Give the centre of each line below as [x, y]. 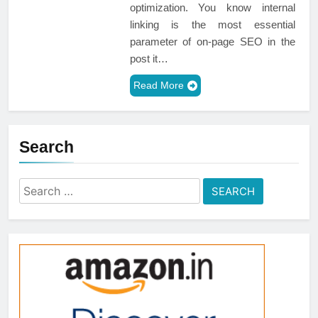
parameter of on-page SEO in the [212, 41]
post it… [149, 58]
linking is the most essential [212, 24]
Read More [158, 85]
